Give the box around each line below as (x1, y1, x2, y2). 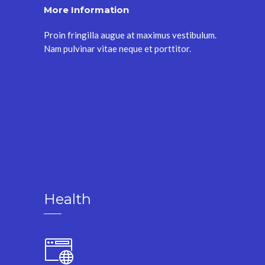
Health (44, 190, 91, 208)
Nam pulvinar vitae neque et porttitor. (44, 43, 191, 54)
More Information (44, 4, 129, 15)
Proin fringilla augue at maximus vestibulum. (44, 29, 216, 40)
